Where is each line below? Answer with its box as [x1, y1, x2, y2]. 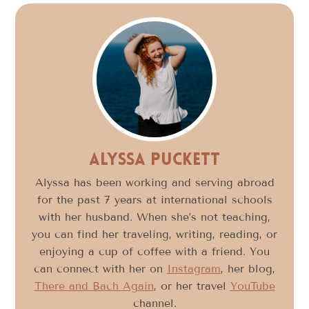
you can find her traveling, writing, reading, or [32, 228, 277, 241]
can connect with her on [34, 262, 167, 276]
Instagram [167, 262, 221, 276]
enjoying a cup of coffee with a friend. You [39, 245, 270, 259]
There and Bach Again [34, 279, 154, 293]
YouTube [230, 279, 275, 293]
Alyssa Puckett [89, 152, 220, 170]
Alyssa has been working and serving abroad [34, 176, 275, 190]
